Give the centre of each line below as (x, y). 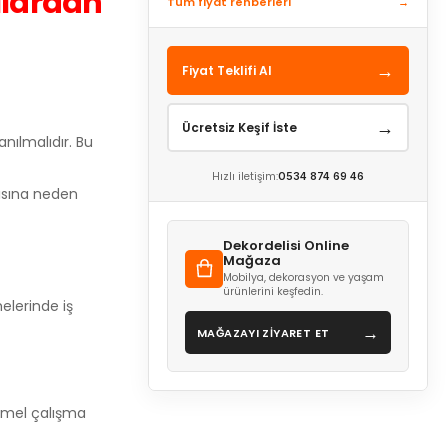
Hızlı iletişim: (245, 176)
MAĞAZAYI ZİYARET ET (263, 332)
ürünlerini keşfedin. (273, 291)
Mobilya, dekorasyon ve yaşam (303, 277)
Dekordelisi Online (286, 245)
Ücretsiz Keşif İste (239, 127)
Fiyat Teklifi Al (227, 70)
